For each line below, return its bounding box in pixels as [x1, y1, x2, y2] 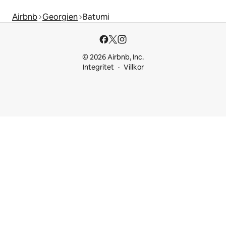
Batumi [83, 11, 109, 22]
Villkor [123, 63, 144, 72]
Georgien [42, 11, 78, 22]
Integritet [82, 63, 114, 72]
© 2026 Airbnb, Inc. [82, 52, 144, 62]
